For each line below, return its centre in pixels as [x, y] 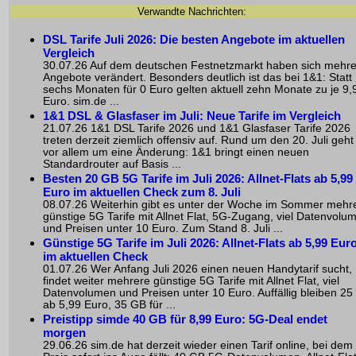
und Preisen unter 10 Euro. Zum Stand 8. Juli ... [163, 228]
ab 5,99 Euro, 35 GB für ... [109, 304]
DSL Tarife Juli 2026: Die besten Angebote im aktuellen [194, 39]
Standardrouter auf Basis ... [112, 164]
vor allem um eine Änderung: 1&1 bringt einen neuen [176, 152]
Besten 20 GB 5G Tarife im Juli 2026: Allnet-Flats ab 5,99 [198, 178]
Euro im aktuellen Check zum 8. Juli [142, 192]
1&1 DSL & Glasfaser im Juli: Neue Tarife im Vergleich [192, 115]
